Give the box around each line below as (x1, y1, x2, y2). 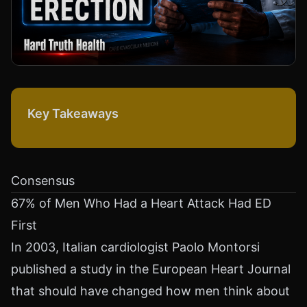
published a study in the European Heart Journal (11, 262, 291, 276)
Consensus (11, 173, 75, 188)
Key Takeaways (27, 106, 119, 121)
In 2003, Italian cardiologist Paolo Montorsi (11, 240, 260, 254)
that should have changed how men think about (11, 284, 290, 298)
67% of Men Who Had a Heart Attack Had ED (11, 196, 271, 210)
